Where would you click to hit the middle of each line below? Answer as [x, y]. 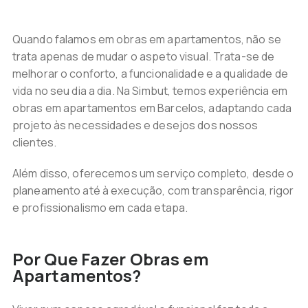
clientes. [34, 142]
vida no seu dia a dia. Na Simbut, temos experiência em [150, 91]
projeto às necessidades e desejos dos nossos [135, 125]
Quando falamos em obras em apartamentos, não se [146, 39]
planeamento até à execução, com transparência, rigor [153, 190]
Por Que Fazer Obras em [110, 259]
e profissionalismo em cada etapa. [100, 208]
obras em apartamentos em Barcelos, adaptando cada [152, 108]
